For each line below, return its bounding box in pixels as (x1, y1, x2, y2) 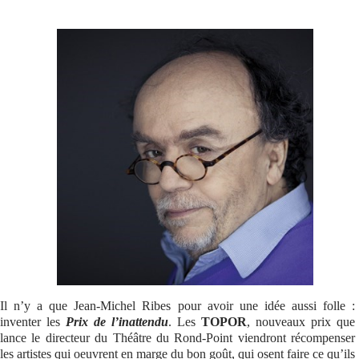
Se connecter (14, 21, 86, 34)
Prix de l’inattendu (66, 315, 168, 329)
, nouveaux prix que (247, 315, 355, 329)
